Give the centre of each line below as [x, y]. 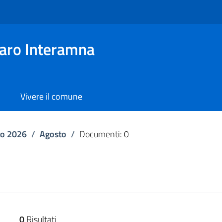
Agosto [53, 134]
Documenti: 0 [104, 134]
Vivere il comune [51, 96]
